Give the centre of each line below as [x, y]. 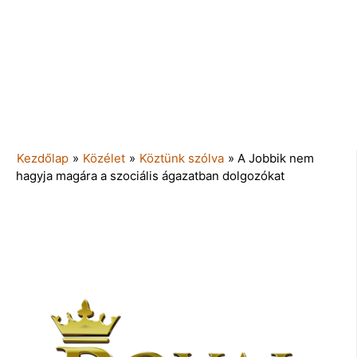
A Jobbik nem [276, 158]
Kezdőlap [43, 158]
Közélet [104, 158]
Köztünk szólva [182, 158]
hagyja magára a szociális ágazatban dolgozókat [150, 175]
